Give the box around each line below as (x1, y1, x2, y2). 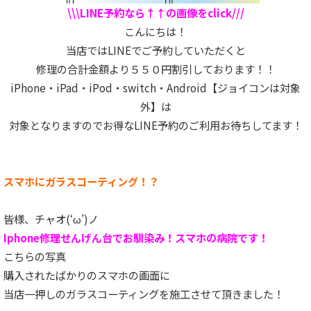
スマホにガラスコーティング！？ (3, 174, 159, 190)
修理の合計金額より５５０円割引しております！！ (35, 61, 276, 77)
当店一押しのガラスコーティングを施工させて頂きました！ (3, 286, 284, 302)
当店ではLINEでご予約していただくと (65, 42, 246, 58)
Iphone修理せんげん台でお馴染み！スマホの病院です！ (3, 230, 269, 246)
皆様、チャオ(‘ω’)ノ (3, 211, 99, 227)
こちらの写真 (3, 249, 66, 264)
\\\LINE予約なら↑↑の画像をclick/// (67, 5, 244, 21)
